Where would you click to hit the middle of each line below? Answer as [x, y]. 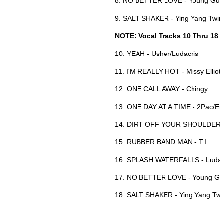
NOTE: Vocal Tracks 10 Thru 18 [166, 36]
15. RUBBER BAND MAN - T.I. [162, 142]
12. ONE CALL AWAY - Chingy [161, 89]
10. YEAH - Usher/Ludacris [157, 53]
